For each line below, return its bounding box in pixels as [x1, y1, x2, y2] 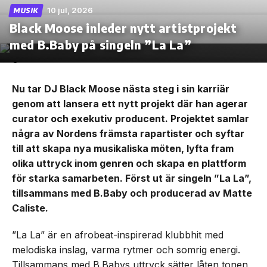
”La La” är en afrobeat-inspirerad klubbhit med [12, 229, 223, 241]
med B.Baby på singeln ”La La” [10, 37, 191, 52]
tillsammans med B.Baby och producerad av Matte [12, 187, 252, 200]
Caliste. [12, 202, 48, 215]
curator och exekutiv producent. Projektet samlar [12, 113, 249, 125]
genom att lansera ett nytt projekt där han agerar [12, 98, 248, 110]
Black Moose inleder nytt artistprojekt [10, 20, 237, 36]
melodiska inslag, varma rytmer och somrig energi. [12, 244, 240, 256]
